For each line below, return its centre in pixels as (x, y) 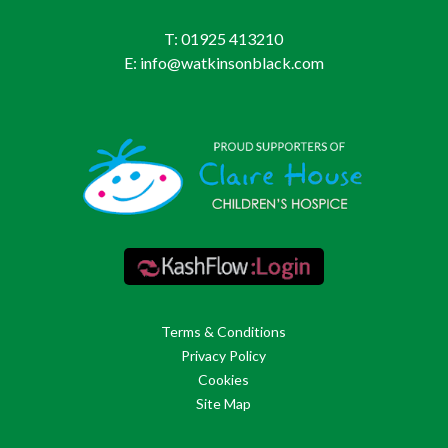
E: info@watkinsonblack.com (223, 63)
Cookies (224, 379)
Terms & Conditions (224, 331)
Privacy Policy (224, 355)
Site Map (224, 403)
